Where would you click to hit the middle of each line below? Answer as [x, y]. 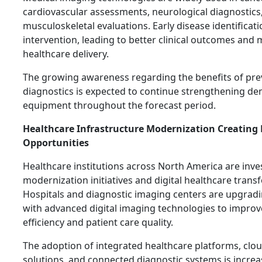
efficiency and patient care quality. [98, 222]
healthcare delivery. [66, 54]
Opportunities [56, 142]
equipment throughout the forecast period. [119, 105]
